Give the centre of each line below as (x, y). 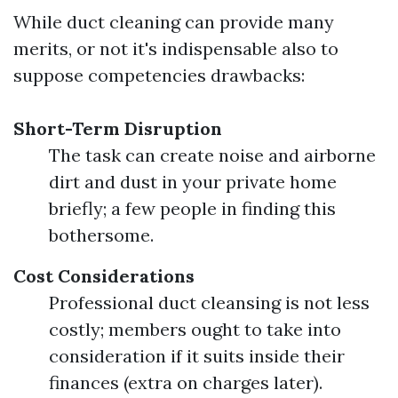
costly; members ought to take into (195, 329)
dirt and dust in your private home (193, 182)
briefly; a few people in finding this (192, 208)
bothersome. (101, 235)
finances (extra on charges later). (186, 382)
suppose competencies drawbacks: (159, 75)
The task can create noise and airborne (212, 155)
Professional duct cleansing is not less (209, 302)
